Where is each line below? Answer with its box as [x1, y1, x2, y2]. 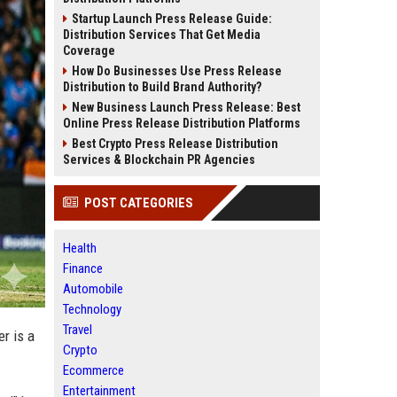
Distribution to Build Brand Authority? [63, 80, 261, 94]
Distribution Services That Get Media [63, 27, 261, 42]
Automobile [63, 281, 123, 297]
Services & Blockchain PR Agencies [63, 152, 255, 167]
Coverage [63, 43, 115, 58]
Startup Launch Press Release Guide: [72, 12, 272, 26]
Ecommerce [63, 362, 124, 378]
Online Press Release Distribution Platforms [63, 116, 300, 130]
